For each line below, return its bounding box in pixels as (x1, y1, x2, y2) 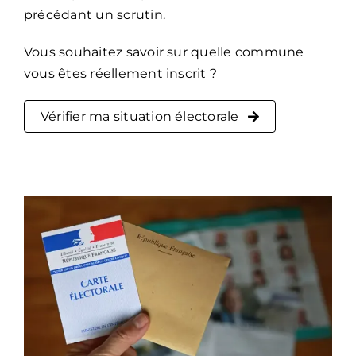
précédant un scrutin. (23, 7, 166, 22)
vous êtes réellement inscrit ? (23, 66, 218, 81)
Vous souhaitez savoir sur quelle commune (23, 44, 304, 60)
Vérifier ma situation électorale (40, 109, 239, 124)
